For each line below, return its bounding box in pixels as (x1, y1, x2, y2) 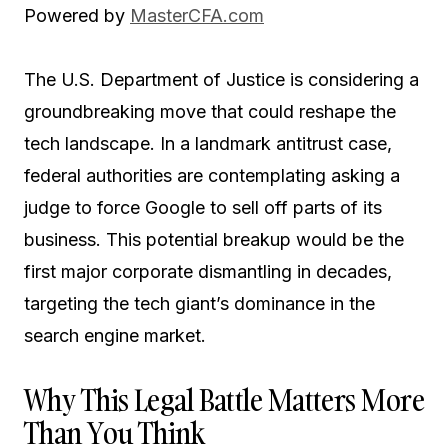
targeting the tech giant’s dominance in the (24, 293, 375, 314)
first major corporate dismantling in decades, (24, 261, 392, 282)
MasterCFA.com (130, 5, 264, 26)
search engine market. (24, 325, 206, 346)
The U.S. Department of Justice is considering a (24, 69, 419, 90)
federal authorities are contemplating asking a (24, 165, 400, 186)
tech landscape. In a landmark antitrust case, (24, 133, 392, 154)
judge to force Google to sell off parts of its (24, 197, 382, 218)
